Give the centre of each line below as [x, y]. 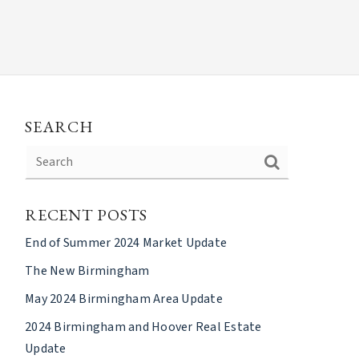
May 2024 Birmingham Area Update [124, 298]
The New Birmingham [87, 270]
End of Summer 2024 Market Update [126, 242]
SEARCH [59, 126]
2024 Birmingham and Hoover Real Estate [143, 327]
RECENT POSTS [86, 214]
